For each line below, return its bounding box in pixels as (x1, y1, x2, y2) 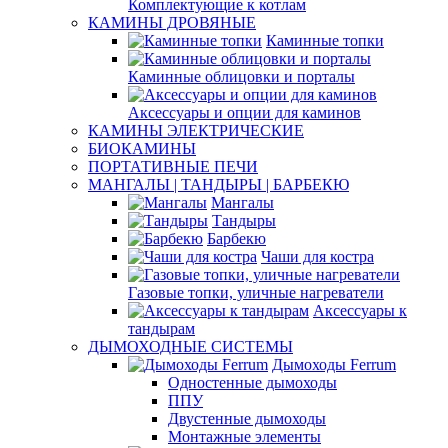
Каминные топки (266, 32, 384, 49)
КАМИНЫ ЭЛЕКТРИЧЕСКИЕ (88, 122, 304, 139)
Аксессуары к (313, 302, 407, 319)
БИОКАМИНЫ (88, 140, 196, 157)
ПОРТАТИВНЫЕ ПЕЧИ (88, 158, 258, 175)
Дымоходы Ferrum (272, 356, 396, 373)
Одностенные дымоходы (168, 374, 337, 391)
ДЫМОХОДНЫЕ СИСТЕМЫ (88, 338, 293, 355)
